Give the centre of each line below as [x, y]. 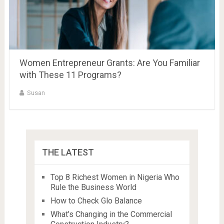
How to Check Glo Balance [96, 200]
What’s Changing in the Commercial [111, 214]
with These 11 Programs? [70, 74]
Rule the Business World [93, 187]
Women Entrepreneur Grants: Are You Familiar [109, 62]
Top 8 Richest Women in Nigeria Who [115, 177]
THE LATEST [68, 152]
